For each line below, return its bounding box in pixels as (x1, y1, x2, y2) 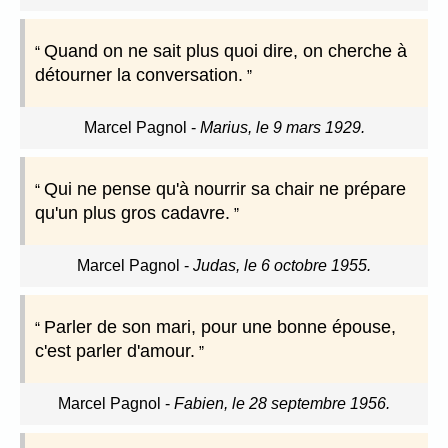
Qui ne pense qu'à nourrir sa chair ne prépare (44, 179, 406, 200)
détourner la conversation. (35, 65, 243, 86)
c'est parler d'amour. (35, 341, 195, 362)
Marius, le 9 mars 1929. (199, 119, 365, 137)
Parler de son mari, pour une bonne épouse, (44, 317, 396, 338)
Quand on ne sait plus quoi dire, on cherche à (44, 41, 407, 62)
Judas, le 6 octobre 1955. (193, 257, 371, 275)
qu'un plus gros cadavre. (35, 203, 230, 224)
